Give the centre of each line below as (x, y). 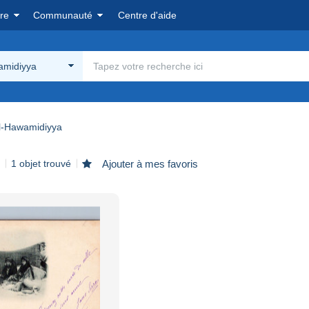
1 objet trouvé (41, 163)
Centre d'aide (147, 15)
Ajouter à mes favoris (149, 163)
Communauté (63, 15)
